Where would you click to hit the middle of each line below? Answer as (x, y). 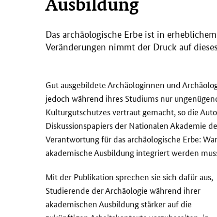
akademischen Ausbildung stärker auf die (119, 203)
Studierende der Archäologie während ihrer (123, 190)
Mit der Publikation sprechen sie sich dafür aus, (129, 176)
